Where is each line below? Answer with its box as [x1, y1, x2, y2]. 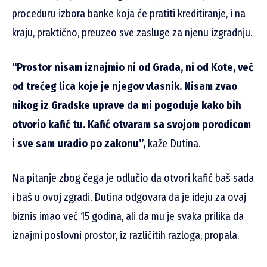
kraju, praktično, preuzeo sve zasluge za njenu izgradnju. [12, 26, 252, 40]
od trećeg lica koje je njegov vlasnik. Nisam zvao [12, 80, 237, 94]
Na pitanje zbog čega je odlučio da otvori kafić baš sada [12, 172, 254, 185]
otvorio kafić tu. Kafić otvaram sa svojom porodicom [12, 118, 251, 132]
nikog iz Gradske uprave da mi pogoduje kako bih [12, 99, 241, 113]
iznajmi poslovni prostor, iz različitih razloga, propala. [12, 229, 239, 243]
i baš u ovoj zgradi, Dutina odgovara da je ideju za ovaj [12, 191, 246, 204]
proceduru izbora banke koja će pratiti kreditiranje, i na [12, 7, 246, 21]
